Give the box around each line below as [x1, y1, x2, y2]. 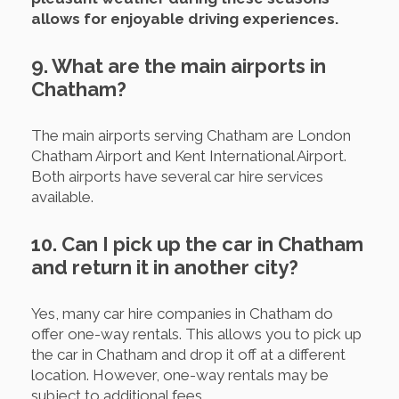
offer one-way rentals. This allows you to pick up [31, 324, 362, 343]
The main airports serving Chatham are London [31, 126, 351, 144]
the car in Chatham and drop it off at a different [31, 345, 346, 363]
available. [31, 187, 94, 206]
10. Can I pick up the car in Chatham [31, 232, 363, 256]
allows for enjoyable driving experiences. [31, 9, 338, 28]
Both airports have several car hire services [31, 167, 323, 185]
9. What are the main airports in [31, 53, 326, 77]
